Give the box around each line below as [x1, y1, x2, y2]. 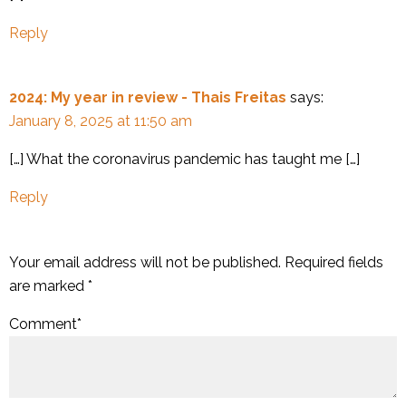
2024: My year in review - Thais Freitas [9, 88, 286, 106]
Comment [9, 314, 77, 333]
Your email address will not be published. [9, 253, 281, 271]
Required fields [285, 253, 383, 271]
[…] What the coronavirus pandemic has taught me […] [9, 150, 360, 168]
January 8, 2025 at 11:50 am [9, 111, 192, 130]
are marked [9, 276, 88, 295]
